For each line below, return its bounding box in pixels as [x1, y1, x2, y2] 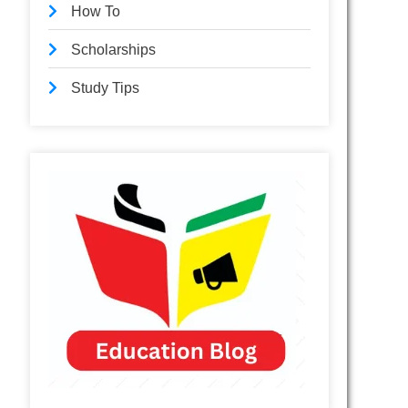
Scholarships [71, 42, 157, 57]
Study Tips [71, 80, 140, 96]
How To [71, 4, 121, 19]
